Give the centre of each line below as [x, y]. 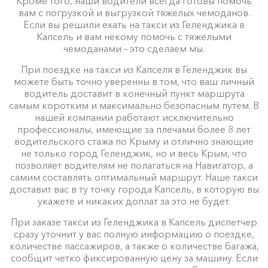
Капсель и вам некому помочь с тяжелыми [134, 36]
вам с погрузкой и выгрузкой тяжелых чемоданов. [134, 12]
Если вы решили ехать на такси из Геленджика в [134, 24]
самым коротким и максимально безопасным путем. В [134, 105]
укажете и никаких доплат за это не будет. [134, 201]
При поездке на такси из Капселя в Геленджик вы [134, 69]
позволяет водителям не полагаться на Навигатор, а [134, 165]
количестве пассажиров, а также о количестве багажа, [134, 246]
